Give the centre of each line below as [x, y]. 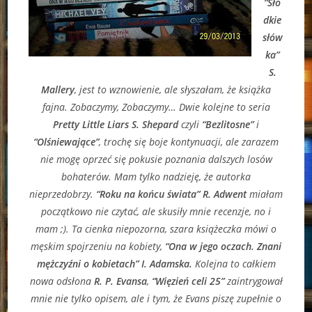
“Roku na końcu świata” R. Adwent [173, 194]
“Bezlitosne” [229, 124]
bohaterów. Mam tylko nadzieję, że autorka [156, 176]
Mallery [58, 89]
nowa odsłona [62, 281]
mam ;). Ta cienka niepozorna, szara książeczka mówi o [156, 228]
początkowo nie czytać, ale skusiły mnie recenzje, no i [156, 211]
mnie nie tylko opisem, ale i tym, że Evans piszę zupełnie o [156, 298]
